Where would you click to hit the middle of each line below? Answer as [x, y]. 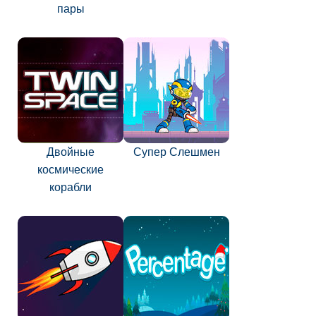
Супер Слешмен [176, 152]
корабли [71, 187]
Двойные [71, 152]
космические [71, 170]
